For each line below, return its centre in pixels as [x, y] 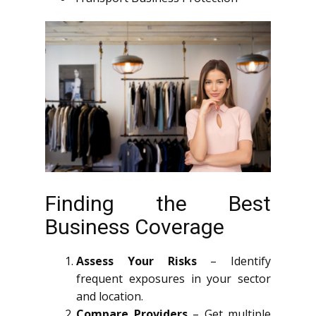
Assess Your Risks [136, 261]
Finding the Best [158, 203]
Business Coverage [135, 226]
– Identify [233, 261]
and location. [110, 296]
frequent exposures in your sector [174, 278]
